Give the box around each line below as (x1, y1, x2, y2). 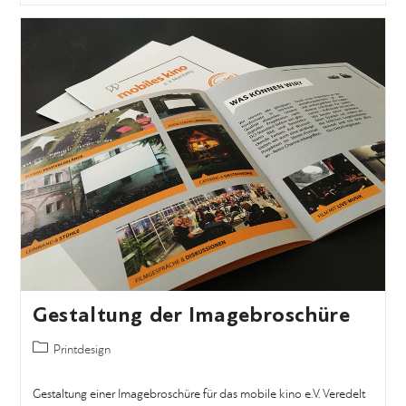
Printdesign (53, 343, 111, 356)
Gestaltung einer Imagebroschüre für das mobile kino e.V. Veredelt (32, 387, 365, 401)
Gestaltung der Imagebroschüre (32, 301, 351, 328)
